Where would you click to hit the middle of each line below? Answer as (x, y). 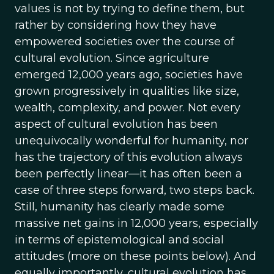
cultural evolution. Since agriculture (112, 58)
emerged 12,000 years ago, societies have (129, 75)
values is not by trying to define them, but (130, 9)
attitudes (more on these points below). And (135, 256)
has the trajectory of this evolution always (129, 157)
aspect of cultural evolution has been (116, 124)
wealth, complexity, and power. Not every (128, 108)
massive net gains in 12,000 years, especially (136, 223)
